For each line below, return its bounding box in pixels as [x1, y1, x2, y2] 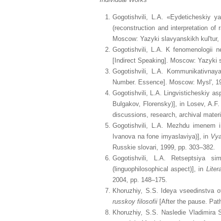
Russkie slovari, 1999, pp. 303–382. [112, 144, 215, 151]
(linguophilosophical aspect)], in [112, 165, 206, 173]
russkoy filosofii [112, 198, 157, 205]
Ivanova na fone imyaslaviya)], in [112, 133, 211, 140]
